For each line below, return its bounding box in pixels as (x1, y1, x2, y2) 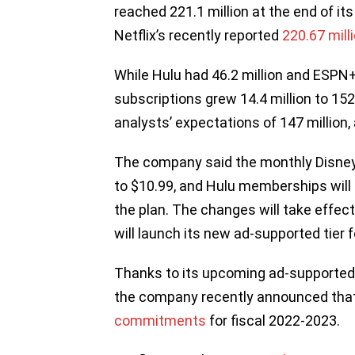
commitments (114, 311, 206, 329)
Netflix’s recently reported (114, 26, 282, 44)
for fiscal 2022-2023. (206, 311, 343, 329)
